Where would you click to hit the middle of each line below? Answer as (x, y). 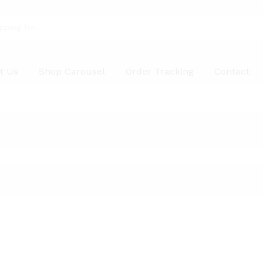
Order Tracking (160, 71)
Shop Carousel (72, 71)
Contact (232, 71)
